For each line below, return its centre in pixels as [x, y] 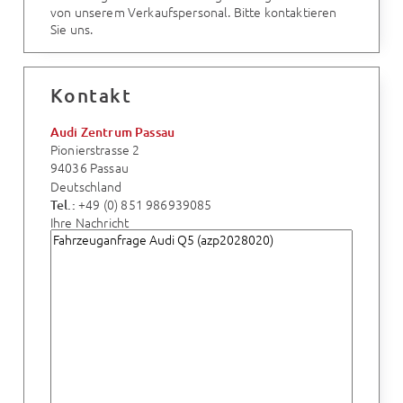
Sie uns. [72, 29]
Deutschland [86, 186]
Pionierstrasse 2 [95, 150]
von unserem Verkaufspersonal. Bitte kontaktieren [193, 12]
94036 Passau [89, 168]
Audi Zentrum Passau [112, 131]
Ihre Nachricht [90, 222]
